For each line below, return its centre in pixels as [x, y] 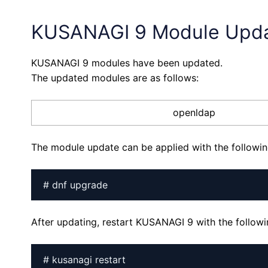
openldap [194, 112]
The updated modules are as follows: [115, 78]
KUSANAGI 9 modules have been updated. [127, 63]
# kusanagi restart [84, 260]
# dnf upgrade [75, 185]
